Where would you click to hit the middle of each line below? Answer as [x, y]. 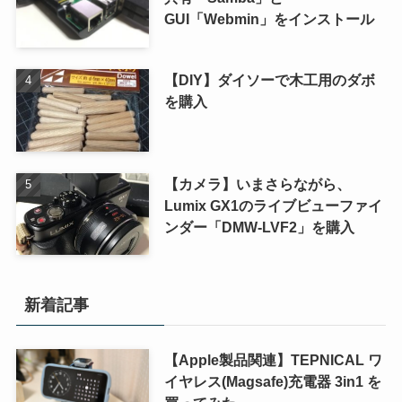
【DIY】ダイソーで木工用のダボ [269, 79]
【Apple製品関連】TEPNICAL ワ [273, 360]
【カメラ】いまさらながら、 [257, 184]
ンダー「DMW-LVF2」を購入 [259, 227]
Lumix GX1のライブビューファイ [273, 205]
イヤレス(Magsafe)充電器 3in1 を [272, 382]
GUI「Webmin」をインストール [269, 18]
